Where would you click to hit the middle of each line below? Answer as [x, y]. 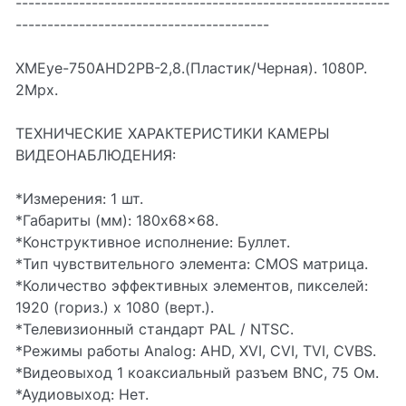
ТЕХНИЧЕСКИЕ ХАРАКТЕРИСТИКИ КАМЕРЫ [173, 133]
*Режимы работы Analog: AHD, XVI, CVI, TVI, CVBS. [196, 351]
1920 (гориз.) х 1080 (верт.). [115, 307]
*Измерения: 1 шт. [79, 198]
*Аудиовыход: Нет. [82, 394]
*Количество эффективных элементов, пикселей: [192, 285]
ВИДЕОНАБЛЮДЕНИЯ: [96, 155]
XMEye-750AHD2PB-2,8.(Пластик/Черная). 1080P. [191, 68]
